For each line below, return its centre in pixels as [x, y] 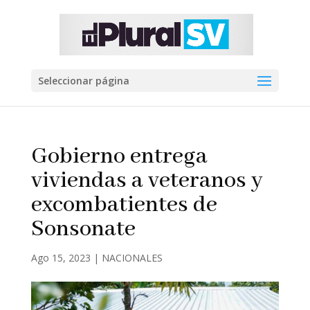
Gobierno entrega [119, 157]
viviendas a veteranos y [147, 181]
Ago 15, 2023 [61, 258]
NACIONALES [132, 258]
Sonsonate [83, 229]
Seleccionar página [83, 81]
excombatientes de [124, 205]
